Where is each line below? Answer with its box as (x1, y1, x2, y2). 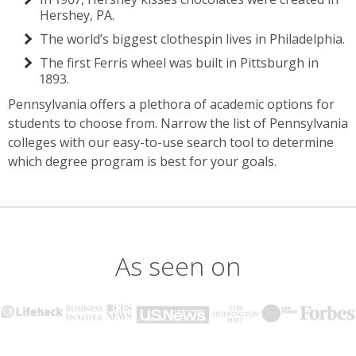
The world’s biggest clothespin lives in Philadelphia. (40, 29, 345, 48)
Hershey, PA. (40, 6, 114, 24)
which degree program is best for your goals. (8, 152, 277, 170)
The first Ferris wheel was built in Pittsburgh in (40, 53, 319, 72)
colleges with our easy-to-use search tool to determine (8, 133, 334, 151)
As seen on (115, 248, 241, 283)
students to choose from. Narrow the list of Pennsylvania (8, 114, 348, 132)
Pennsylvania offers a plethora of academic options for (8, 95, 335, 113)
